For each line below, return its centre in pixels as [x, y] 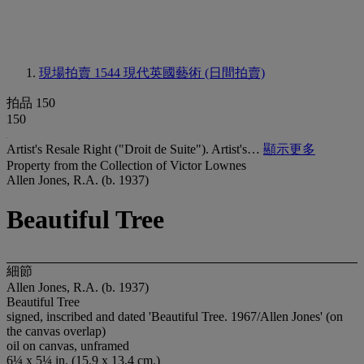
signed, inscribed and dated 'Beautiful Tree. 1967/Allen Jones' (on [175, 316]
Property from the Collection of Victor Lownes [126, 165]
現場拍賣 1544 [81, 73]
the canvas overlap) [56, 331]
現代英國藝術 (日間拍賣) [194, 73]
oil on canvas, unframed [68, 345]
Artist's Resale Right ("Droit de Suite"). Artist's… [135, 149]
